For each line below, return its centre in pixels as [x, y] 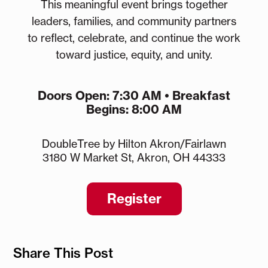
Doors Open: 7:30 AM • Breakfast [134, 95]
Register [134, 198]
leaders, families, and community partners [134, 21]
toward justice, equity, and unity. [134, 54]
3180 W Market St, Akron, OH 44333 [134, 157]
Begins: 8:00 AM [134, 109]
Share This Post [63, 253]
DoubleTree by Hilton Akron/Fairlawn [134, 143]
